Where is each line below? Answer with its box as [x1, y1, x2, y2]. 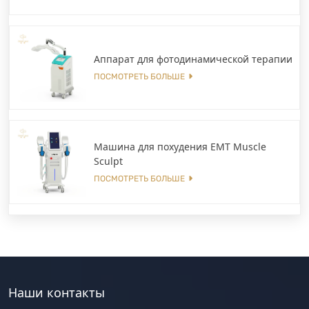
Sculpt [94, 154, 123, 168]
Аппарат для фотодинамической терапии [94, 52, 292, 66]
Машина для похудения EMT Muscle [94, 139, 266, 153]
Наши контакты [8, 284, 105, 301]
